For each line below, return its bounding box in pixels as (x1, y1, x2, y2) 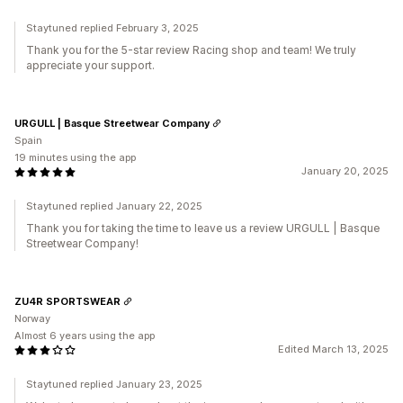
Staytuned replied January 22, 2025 (26, 200, 202, 212)
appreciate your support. (26, 58, 155, 72)
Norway (14, 312, 50, 325)
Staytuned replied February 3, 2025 (26, 22, 199, 34)
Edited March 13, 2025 (278, 343, 389, 355)
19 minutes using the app (14, 151, 136, 164)
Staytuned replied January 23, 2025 (26, 378, 202, 390)
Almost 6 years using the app (14, 329, 155, 342)
